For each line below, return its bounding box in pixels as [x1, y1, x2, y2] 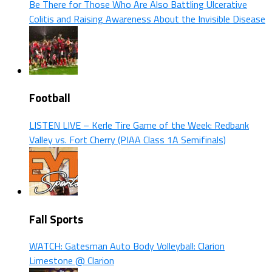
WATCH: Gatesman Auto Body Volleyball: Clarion [29, 239, 225, 254]
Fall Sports [29, 210, 83, 228]
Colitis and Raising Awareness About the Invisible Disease [29, 11, 265, 26]
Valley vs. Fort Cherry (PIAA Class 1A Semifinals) [29, 132, 226, 147]
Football [29, 89, 70, 107]
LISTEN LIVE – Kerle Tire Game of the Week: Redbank [29, 117, 249, 132]
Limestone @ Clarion [29, 253, 114, 268]
